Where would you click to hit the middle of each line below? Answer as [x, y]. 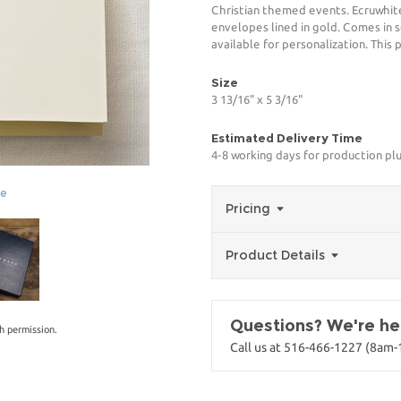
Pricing [250, 209]
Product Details [277, 255]
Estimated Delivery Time [287, 138]
